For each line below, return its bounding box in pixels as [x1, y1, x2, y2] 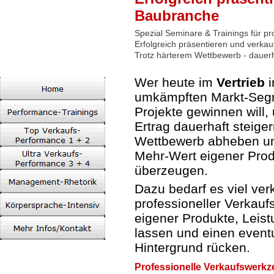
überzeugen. [135, 163, 208, 177]
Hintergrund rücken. [135, 240, 250, 254]
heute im [158, 75, 217, 89]
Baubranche [135, 7, 219, 24]
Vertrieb [217, 75, 268, 89]
